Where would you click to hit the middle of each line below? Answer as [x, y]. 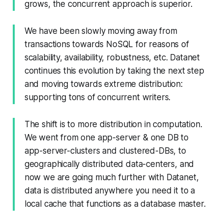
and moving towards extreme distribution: [103, 84]
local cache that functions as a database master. [115, 204]
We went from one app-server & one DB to [107, 138]
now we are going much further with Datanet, [111, 178]
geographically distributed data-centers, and [109, 164]
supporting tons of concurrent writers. [97, 97]
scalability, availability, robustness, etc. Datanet [112, 58]
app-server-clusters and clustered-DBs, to [105, 151]
